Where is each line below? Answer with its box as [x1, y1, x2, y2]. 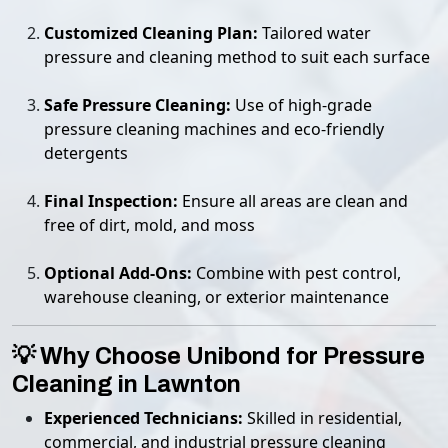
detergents [44, 142, 128, 164]
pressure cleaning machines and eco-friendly [44, 118, 384, 140]
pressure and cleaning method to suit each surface [44, 46, 430, 68]
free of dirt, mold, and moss [44, 214, 255, 236]
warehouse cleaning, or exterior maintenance [44, 286, 389, 308]
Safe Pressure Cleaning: [44, 94, 231, 116]
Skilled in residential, [243, 407, 402, 429]
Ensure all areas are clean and [178, 190, 408, 212]
